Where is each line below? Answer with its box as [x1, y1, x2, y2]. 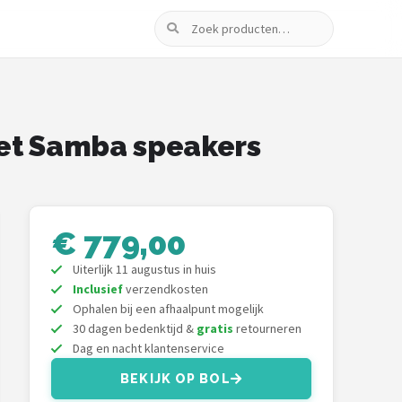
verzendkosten [123, 281, 208, 297]
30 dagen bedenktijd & [73, 320, 197, 336]
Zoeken [154, 13, 200, 31]
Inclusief [73, 281, 123, 297]
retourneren [233, 320, 301, 336]
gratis [197, 320, 233, 336]
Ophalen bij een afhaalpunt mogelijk [73, 301, 264, 317]
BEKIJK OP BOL [120, 371, 231, 386]
